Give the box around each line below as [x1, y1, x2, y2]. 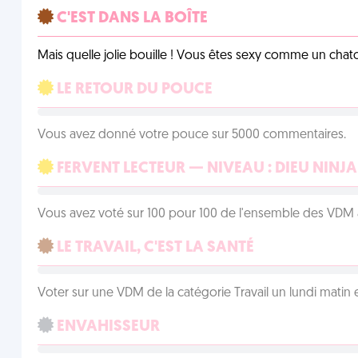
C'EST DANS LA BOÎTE [53, 10, 208, 26]
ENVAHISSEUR [53, 319, 160, 335]
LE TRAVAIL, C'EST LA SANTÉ [53, 240, 254, 256]
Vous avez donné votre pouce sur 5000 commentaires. [37, 129, 346, 141]
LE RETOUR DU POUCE [53, 82, 213, 97]
